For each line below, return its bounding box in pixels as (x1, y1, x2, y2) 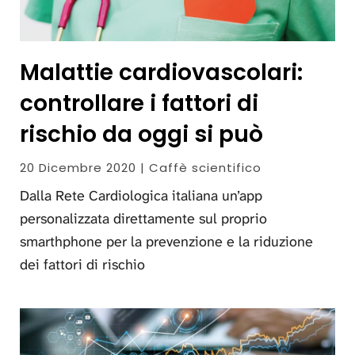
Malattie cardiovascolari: (20, 56, 303, 88)
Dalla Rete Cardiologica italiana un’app (20, 185, 262, 205)
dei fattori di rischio (20, 254, 145, 274)
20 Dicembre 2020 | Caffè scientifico (20, 158, 261, 176)
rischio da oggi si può (20, 118, 263, 150)
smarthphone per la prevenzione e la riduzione (20, 231, 313, 251)
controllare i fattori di (20, 87, 258, 119)
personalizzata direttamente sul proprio (20, 208, 267, 228)
